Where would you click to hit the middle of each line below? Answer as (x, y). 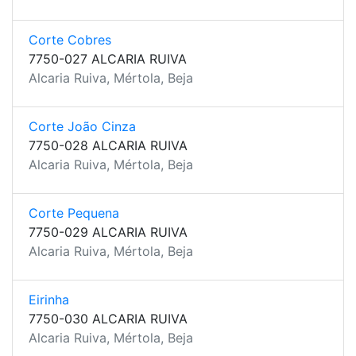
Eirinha (49, 300)
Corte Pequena (74, 213)
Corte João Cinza (82, 126)
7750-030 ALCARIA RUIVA (108, 319)
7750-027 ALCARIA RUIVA (108, 59)
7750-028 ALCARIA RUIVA (108, 145)
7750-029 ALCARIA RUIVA (108, 232)
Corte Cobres (70, 40)
